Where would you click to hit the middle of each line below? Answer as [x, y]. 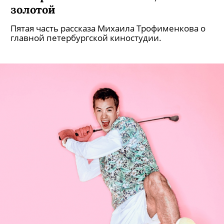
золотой [33, 9]
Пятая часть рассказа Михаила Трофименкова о [108, 28]
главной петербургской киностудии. [86, 38]
